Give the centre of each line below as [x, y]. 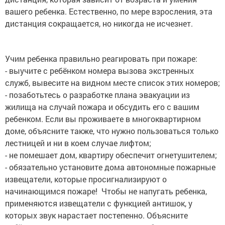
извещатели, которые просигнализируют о [86, 179]
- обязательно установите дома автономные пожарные [110, 167]
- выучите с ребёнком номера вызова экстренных [99, 71]
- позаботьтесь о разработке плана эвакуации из [97, 95]
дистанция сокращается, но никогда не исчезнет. [99, 24]
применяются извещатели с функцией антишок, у [99, 203]
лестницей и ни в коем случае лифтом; [78, 143]
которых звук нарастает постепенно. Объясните [96, 215]
